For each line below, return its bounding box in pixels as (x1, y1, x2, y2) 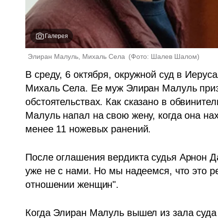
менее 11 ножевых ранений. (25, 123, 151, 134)
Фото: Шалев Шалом (131, 52, 198, 60)
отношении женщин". (25, 179, 122, 190)
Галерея (45, 32, 69, 39)
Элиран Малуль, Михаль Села (28, 52, 127, 60)
